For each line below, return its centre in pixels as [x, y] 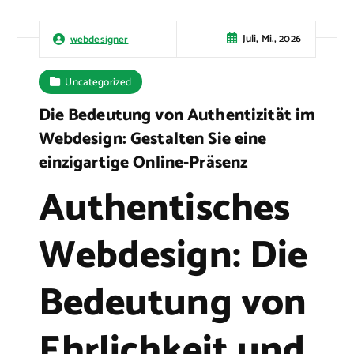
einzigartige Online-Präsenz [143, 163]
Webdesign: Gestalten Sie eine [153, 139]
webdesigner [99, 39]
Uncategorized [98, 82]
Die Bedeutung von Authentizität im [177, 116]
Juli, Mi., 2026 [271, 39]
